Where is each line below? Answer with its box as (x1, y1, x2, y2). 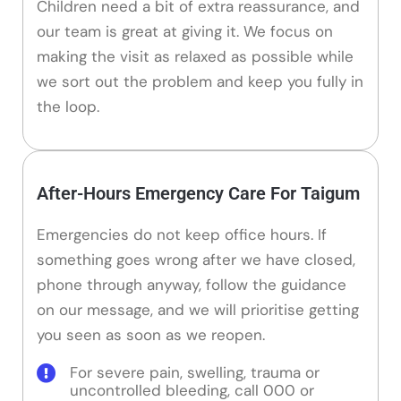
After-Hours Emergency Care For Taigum (37, 182, 360, 204)
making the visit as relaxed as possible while (37, 47, 354, 67)
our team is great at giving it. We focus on (37, 21, 333, 42)
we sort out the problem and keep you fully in (37, 72, 363, 92)
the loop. (37, 97, 99, 117)
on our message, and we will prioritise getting (37, 299, 359, 320)
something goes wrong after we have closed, (37, 249, 355, 269)
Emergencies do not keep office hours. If (37, 224, 327, 244)
